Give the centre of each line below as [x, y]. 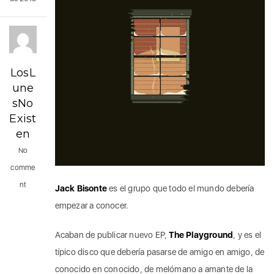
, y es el [247, 235]
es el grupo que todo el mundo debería [181, 188]
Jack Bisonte [81, 188]
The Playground [201, 235]
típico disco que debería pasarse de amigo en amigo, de [160, 252]
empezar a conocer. [92, 205]
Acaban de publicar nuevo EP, [112, 235]
